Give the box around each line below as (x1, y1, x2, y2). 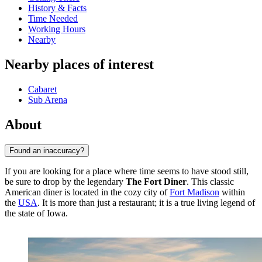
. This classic (187, 176, 234, 187)
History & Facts (28, 3, 87, 13)
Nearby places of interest (5, 57, 154, 73)
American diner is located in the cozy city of (5, 187, 170, 197)
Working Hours (28, 24, 85, 35)
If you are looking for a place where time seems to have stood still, (5, 166, 249, 176)
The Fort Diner (126, 176, 187, 187)
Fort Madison (170, 187, 219, 197)
